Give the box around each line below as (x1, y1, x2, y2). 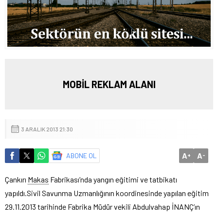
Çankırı (5, 174, 28, 184)
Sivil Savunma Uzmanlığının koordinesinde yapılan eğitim (27, 188, 209, 198)
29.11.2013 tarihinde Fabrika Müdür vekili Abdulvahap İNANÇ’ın (5, 201, 201, 211)
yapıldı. (5, 188, 27, 198)
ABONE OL (66, 151, 97, 160)
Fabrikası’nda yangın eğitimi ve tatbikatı (49, 174, 177, 184)
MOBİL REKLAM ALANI (62, 78, 156, 90)
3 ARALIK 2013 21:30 (21, 125, 73, 132)
